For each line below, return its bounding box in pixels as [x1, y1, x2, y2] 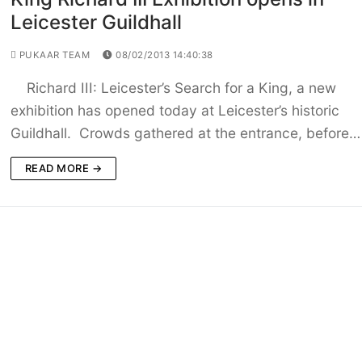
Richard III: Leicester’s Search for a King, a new [10, 79, 336, 97]
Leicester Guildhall [10, 11, 182, 35]
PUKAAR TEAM [16, 49, 90, 61]
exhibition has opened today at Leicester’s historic [10, 102, 339, 120]
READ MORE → [24, 162, 103, 175]
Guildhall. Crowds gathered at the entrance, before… [10, 124, 360, 142]
